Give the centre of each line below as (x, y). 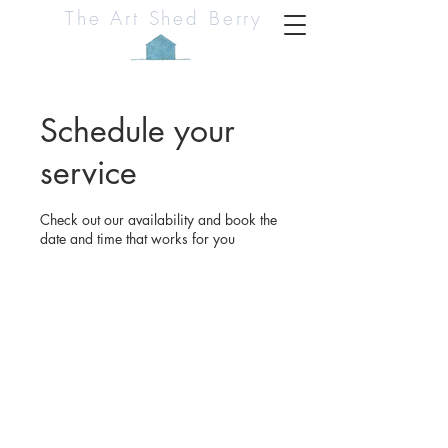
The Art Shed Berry (164, 18)
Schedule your (137, 130)
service (88, 172)
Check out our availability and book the (158, 219)
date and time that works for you (137, 238)
